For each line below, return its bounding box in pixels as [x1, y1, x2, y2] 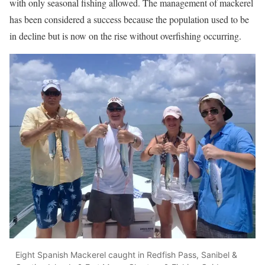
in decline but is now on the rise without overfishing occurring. [9, 29, 241, 42]
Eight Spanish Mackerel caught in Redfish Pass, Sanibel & [15, 249, 237, 260]
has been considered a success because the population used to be [9, 12, 249, 25]
